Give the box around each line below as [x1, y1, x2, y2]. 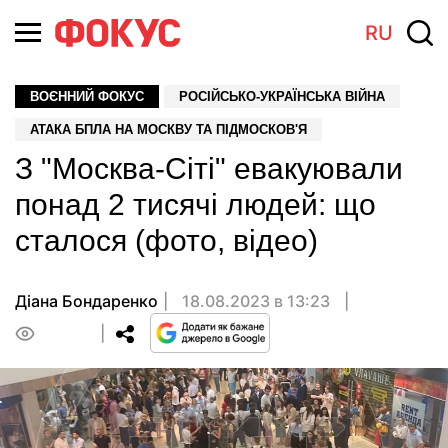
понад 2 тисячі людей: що [15, 188, 376, 221]
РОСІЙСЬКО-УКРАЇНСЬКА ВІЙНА [179, 89, 385, 104]
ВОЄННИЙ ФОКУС [30, 89, 144, 104]
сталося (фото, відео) [15, 224, 318, 257]
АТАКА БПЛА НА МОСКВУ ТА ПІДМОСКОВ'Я [30, 122, 307, 137]
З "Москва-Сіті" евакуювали [15, 152, 403, 185]
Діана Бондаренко [15, 291, 158, 311]
